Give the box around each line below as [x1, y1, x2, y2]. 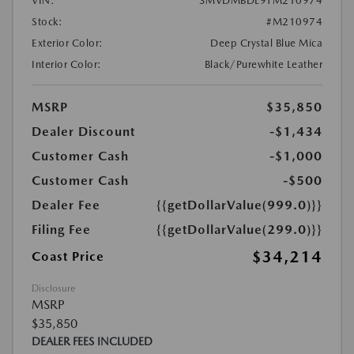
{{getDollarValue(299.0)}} [156, 222, 322, 237]
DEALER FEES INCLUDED [32, 335, 153, 348]
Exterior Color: [32, 37, 104, 49]
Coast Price [32, 249, 104, 264]
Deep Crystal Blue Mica [210, 37, 322, 49]
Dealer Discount [32, 124, 135, 139]
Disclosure [32, 283, 75, 294]
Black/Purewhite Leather [204, 58, 322, 70]
